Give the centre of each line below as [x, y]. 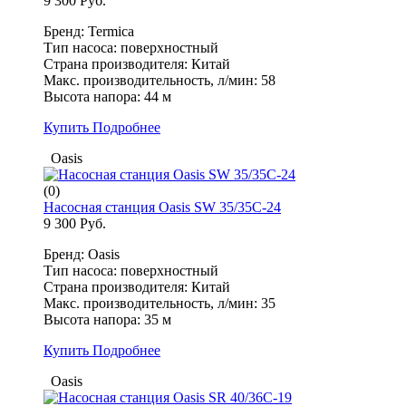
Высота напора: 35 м [107, 320]
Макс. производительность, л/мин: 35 [159, 304]
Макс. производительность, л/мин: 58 [159, 81]
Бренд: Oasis [82, 255]
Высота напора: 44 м [107, 97]
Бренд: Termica [89, 32]
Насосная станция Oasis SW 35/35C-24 [162, 208]
